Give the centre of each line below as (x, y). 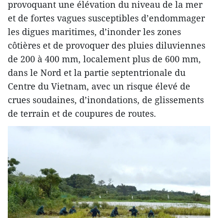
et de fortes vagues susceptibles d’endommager (106, 18)
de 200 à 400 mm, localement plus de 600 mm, (104, 59)
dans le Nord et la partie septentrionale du (97, 72)
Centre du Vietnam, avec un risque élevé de (99, 86)
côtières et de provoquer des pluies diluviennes (107, 45)
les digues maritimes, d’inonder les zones (94, 31)
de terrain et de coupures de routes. (82, 113)
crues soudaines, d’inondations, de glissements (106, 100)
